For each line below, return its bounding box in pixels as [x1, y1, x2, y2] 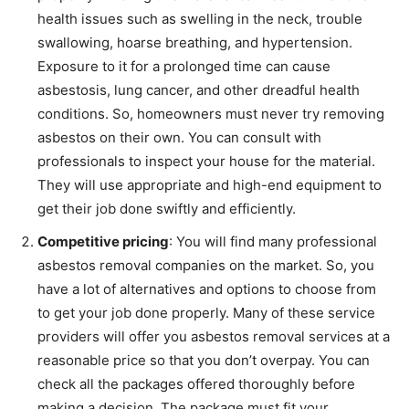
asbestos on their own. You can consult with [37, 129, 321, 147]
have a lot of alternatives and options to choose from [37, 280, 376, 299]
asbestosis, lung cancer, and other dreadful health [37, 81, 360, 100]
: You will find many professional [169, 233, 377, 251]
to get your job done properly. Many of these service [37, 304, 375, 322]
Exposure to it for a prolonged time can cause [37, 58, 330, 76]
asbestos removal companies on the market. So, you [37, 257, 374, 275]
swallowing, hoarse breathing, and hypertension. [37, 34, 352, 52]
